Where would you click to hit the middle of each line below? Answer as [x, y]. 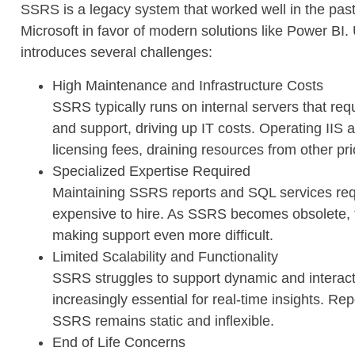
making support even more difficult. [163, 235]
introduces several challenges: [116, 53]
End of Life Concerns [119, 342]
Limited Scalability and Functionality [165, 256]
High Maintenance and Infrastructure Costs [188, 85]
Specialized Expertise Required [151, 171]
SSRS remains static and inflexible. [163, 321]
